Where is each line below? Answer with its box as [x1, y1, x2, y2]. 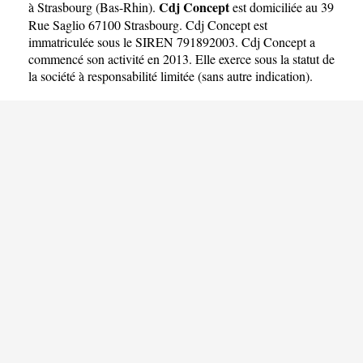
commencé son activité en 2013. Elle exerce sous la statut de [28, 49, 335, 67]
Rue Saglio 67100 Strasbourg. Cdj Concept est [28, 15, 267, 33]
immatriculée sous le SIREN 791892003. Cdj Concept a [28, 32, 315, 50]
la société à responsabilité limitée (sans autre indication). [28, 66, 313, 84]
